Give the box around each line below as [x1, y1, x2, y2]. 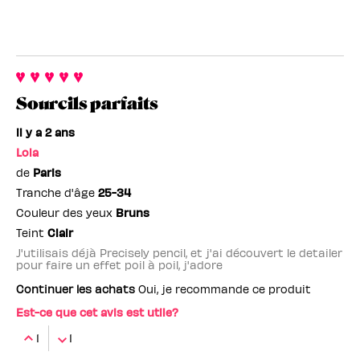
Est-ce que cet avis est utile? [16, 305, 178, 320]
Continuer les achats [16, 282, 135, 297]
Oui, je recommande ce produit [135, 282, 311, 297]
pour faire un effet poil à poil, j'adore [16, 258, 223, 272]
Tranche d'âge [16, 186, 98, 200]
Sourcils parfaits [16, 94, 158, 114]
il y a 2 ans [16, 125, 75, 140]
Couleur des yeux [16, 206, 116, 220]
